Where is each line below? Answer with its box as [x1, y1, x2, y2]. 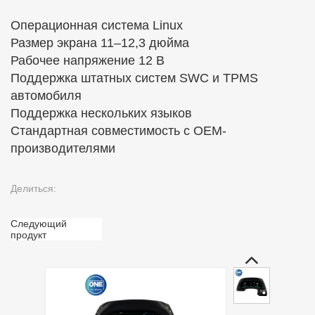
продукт [11, 229, 46, 240]
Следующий [11, 217, 67, 229]
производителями [11, 141, 115, 155]
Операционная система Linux [11, 18, 183, 32]
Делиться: [11, 182, 56, 194]
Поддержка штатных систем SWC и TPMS [11, 70, 258, 85]
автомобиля [11, 88, 82, 103]
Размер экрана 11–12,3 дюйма [11, 35, 189, 50]
